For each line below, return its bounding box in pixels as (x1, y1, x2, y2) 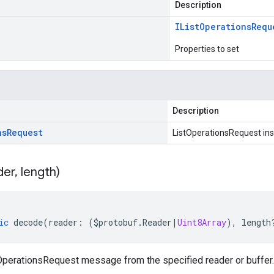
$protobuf (94, 217, 138, 228)
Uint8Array (177, 217, 226, 228)
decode (13, 217, 43, 228)
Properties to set (175, 44, 239, 54)
